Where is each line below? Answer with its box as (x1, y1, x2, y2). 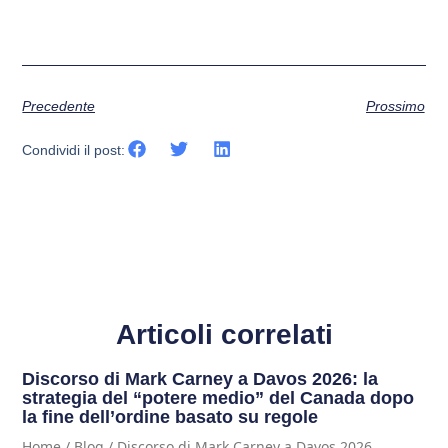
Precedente (22, 98, 96, 115)
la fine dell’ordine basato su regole (22, 407, 319, 428)
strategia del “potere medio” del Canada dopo (22, 388, 415, 409)
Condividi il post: (22, 142, 126, 159)
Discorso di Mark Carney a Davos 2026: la (22, 369, 379, 390)
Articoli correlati (115, 319, 333, 351)
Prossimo (365, 98, 425, 115)
